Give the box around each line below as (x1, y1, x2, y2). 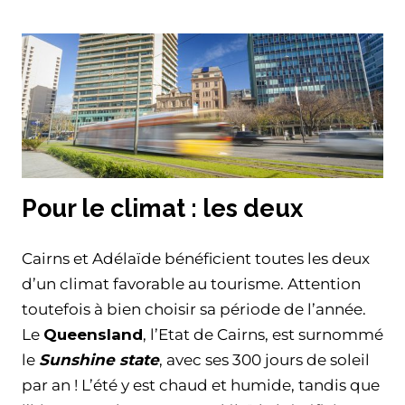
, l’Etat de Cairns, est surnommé (143, 325, 383, 344)
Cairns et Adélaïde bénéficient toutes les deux (22, 249, 370, 268)
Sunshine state (39, 350, 159, 369)
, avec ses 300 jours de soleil (159, 350, 370, 369)
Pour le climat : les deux (22, 193, 303, 222)
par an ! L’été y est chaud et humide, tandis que (22, 375, 380, 394)
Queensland (43, 325, 143, 344)
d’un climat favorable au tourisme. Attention (22, 274, 361, 293)
